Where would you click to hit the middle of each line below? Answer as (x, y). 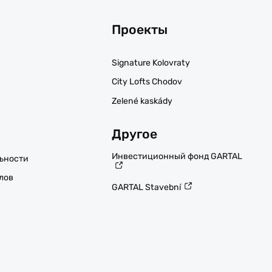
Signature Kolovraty (151, 63)
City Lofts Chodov (147, 82)
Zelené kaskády (142, 101)
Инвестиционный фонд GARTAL (177, 156)
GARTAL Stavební (146, 188)
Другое (134, 134)
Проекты (139, 30)
